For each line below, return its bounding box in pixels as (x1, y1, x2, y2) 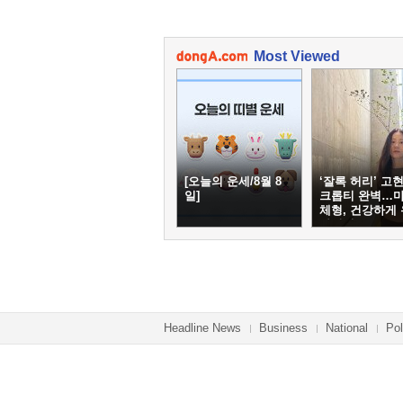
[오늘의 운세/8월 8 (184, 175, 282, 188)
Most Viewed (254, 49, 340, 64)
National (326, 321, 368, 335)
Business (259, 321, 308, 335)
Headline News (164, 321, 241, 335)
